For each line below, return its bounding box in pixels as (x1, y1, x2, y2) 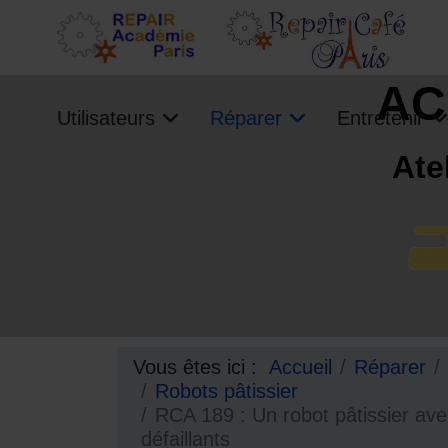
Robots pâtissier (155, 380, 304, 402)
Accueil (269, 356, 332, 378)
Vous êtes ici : (133, 356, 269, 378)
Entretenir (337, 107, 424, 129)
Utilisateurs (57, 107, 155, 129)
